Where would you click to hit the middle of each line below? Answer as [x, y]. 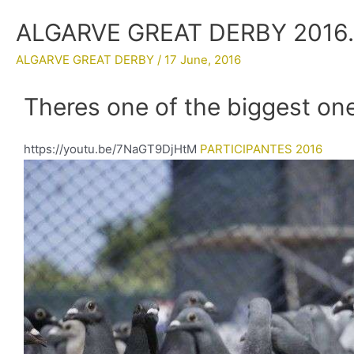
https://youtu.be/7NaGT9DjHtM [112, 149]
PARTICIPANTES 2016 [263, 149]
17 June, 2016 [203, 60]
